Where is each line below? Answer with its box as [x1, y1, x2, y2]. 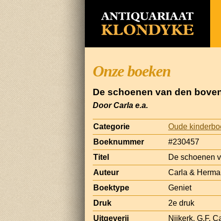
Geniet [168, 183, 191, 192]
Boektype [93, 183, 129, 192]
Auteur [93, 168, 119, 177]
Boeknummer [93, 137, 144, 146]
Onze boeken [93, 62, 171, 80]
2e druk [168, 198, 194, 207]
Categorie [93, 122, 130, 131]
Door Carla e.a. [93, 101, 148, 110]
